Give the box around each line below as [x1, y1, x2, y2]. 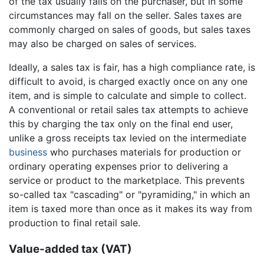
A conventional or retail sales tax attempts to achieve [9, 104, 248, 116]
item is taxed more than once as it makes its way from [9, 203, 252, 215]
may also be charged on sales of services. [9, 38, 196, 50]
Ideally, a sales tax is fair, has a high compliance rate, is [9, 61, 255, 74]
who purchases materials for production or [47, 146, 241, 159]
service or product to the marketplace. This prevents [9, 174, 245, 187]
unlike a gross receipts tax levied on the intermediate [9, 132, 246, 144]
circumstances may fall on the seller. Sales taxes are [9, 9, 242, 22]
